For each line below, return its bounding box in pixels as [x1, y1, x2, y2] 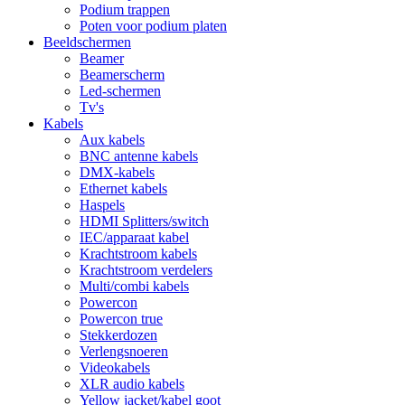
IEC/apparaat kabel [80, 230, 189, 245]
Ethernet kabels [80, 181, 167, 196]
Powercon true [80, 311, 163, 326]
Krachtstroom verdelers [80, 262, 212, 278]
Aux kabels [80, 132, 145, 147]
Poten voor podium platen [80, 18, 227, 33]
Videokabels [80, 360, 150, 375]
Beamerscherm [80, 67, 165, 82]
